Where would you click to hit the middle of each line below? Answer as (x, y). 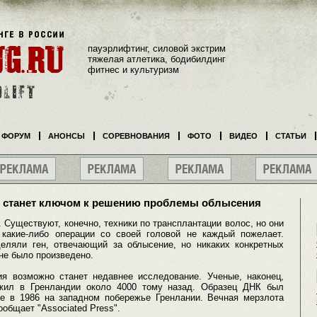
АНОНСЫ (67, 136)
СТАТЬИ (291, 136)
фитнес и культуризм (133, 69)
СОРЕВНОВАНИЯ (136, 136)
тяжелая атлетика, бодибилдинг (157, 59)
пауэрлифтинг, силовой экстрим (157, 48)
